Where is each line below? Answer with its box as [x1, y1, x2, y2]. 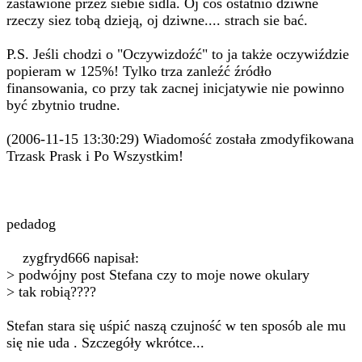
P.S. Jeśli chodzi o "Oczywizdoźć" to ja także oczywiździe [6, 46, 349, 62]
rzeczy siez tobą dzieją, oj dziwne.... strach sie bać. [6, 12, 308, 28]
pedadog [6, 216, 56, 232]
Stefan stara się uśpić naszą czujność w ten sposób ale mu [6, 318, 346, 334]
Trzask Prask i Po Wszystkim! [6, 148, 183, 164]
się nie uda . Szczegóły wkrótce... [6, 335, 204, 351]
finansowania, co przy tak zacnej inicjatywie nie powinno [6, 80, 344, 96]
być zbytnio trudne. [6, 97, 120, 113]
